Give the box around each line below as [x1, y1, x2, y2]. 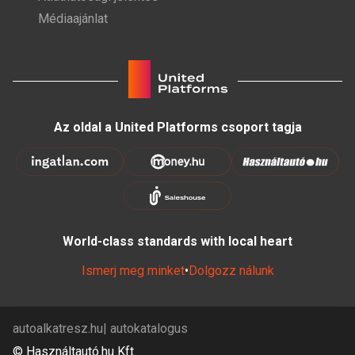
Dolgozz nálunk [188, 262, 274, 278]
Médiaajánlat [38, 10, 108, 26]
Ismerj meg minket [81, 262, 185, 278]
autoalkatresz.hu [13, 320, 103, 336]
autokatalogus [110, 320, 188, 336]
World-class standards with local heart [63, 233, 292, 249]
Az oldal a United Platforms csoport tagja [53, 119, 302, 135]
